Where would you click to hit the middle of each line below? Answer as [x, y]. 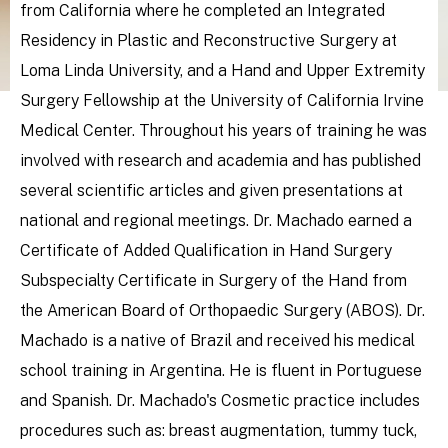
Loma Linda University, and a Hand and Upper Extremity [222, 71]
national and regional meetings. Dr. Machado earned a [216, 221]
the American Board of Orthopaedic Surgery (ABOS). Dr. [222, 311]
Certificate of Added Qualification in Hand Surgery [206, 251]
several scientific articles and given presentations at [211, 191]
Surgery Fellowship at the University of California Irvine [222, 101]
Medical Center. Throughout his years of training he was [223, 131]
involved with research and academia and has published [220, 161]
